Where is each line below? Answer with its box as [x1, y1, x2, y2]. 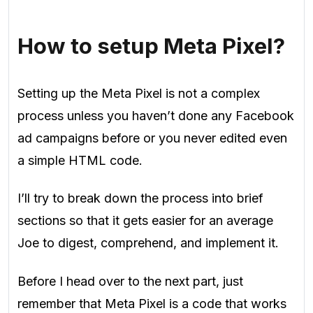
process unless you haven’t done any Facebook [17, 108, 294, 123]
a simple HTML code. [17, 152, 143, 168]
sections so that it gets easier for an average [17, 213, 273, 228]
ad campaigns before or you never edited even [17, 130, 287, 145]
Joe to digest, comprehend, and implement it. [17, 235, 279, 251]
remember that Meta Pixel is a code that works [17, 296, 286, 311]
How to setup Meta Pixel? [17, 32, 285, 59]
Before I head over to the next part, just [17, 273, 243, 289]
